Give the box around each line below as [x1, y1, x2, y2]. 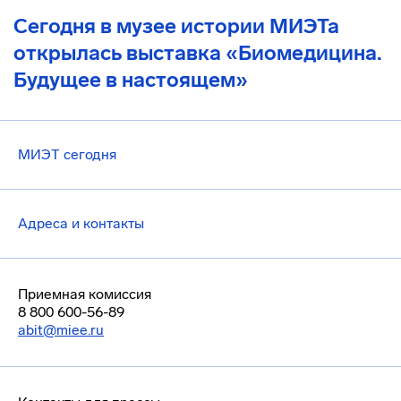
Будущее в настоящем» [13, 67, 248, 92]
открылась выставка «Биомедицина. [13, 40, 382, 65]
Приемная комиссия [18, 286, 151, 303]
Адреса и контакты [18, 215, 144, 232]
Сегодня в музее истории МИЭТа [13, 13, 339, 38]
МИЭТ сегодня [18, 146, 116, 163]
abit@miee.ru [18, 321, 104, 338]
